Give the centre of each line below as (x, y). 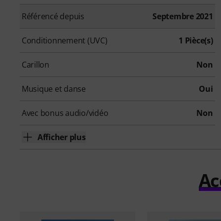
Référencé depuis (53, 16)
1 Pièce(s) (196, 40)
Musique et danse (54, 89)
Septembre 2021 (183, 16)
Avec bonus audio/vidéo (65, 113)
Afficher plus (62, 137)
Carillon (36, 64)
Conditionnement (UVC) (65, 40)
